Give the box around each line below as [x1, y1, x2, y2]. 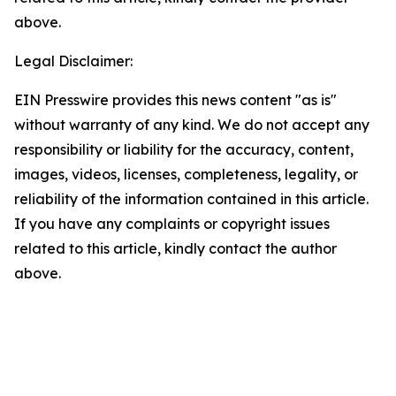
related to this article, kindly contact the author [14, 240, 337, 257]
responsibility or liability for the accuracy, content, [14, 141, 354, 158]
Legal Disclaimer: [14, 52, 133, 70]
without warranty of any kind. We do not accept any [14, 116, 369, 133]
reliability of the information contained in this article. [14, 190, 369, 208]
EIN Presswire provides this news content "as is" [14, 91, 337, 109]
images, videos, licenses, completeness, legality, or [14, 165, 358, 183]
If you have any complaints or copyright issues [14, 215, 330, 232]
